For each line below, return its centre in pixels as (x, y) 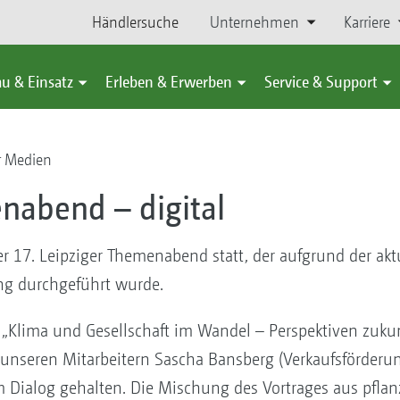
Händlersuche (136, 22)
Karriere (367, 22)
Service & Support (321, 82)
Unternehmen (254, 22)
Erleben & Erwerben (169, 82)
